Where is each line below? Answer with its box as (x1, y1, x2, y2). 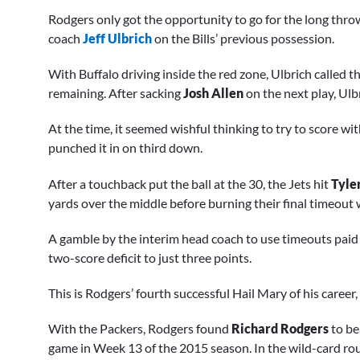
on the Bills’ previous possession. (152, 31, 337, 47)
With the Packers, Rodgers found (48, 321, 231, 337)
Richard (231, 321, 278, 337)
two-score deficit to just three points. (48, 249, 252, 265)
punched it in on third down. (48, 140, 202, 156)
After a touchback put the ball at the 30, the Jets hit (48, 175, 331, 191)
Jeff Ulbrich (83, 31, 152, 47)
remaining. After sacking (48, 85, 183, 101)
